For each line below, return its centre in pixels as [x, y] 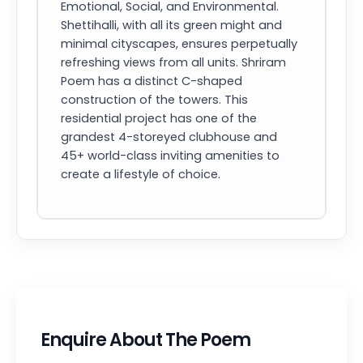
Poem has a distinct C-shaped [152, 81]
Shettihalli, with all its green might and [171, 25]
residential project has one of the [159, 118]
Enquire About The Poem [145, 340]
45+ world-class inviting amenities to [170, 156]
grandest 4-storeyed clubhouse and [169, 137]
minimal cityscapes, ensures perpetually [179, 44]
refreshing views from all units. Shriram [173, 62]
